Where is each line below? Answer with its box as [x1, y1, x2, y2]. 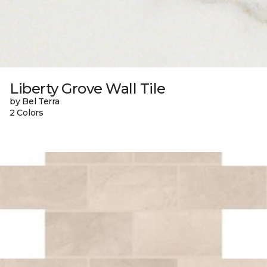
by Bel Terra [10, 95, 60, 107]
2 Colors [10, 107, 44, 118]
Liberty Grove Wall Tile [10, 79, 166, 97]
